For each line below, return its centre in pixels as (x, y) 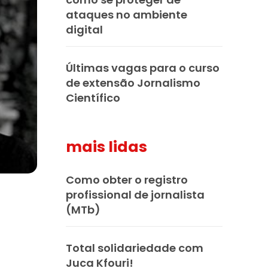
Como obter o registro (127, 179)
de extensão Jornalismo (133, 83)
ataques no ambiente (127, 14)
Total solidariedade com (135, 248)
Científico (93, 98)
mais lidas (106, 147)
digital (84, 29)
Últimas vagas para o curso (143, 68)
